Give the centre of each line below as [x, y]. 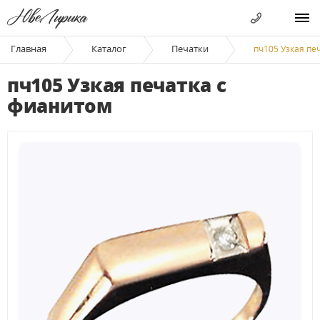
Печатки [190, 49]
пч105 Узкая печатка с [117, 85]
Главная [29, 49]
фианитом [60, 106]
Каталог [109, 49]
